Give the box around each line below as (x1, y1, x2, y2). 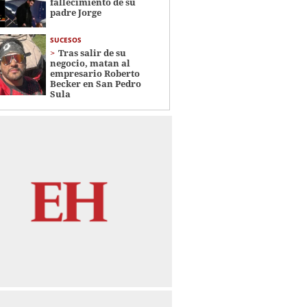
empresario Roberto (49, 66, 140, 79)
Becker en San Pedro (49, 77, 141, 90)
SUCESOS (49, 34, 82, 45)
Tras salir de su (58, 46, 126, 59)
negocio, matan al (49, 56, 130, 69)
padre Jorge (49, 5, 101, 19)
